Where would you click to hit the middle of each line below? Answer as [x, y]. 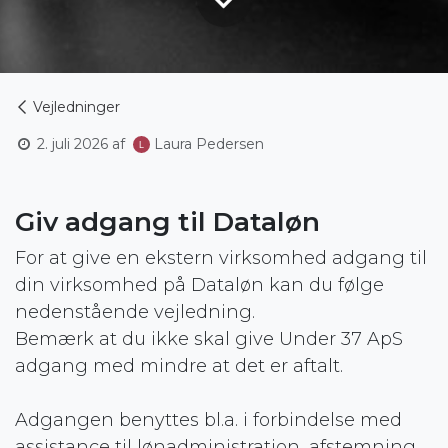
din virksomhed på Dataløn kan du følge [199, 284]
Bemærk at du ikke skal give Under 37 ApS [209, 338]
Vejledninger [76, 106]
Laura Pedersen [208, 144]
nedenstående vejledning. [137, 311]
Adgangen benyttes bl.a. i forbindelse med [208, 419]
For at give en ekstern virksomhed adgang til [221, 257]
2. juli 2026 [72, 143]
